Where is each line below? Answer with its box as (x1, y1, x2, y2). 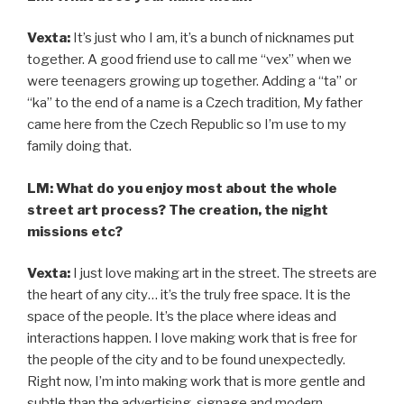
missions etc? (27, 223, 123, 240)
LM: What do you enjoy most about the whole (27, 179, 337, 197)
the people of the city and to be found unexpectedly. (27, 352, 345, 369)
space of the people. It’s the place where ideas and (27, 308, 336, 326)
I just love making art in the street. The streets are (70, 265, 377, 282)
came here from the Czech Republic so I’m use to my (27, 116, 346, 133)
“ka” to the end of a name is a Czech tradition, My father (27, 95, 363, 112)
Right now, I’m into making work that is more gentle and (27, 373, 365, 390)
